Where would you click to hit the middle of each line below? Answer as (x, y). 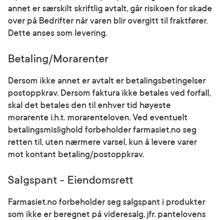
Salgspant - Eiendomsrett (70, 180)
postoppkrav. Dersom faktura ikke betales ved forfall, (109, 93)
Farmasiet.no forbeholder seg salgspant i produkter (107, 202)
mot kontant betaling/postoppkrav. (76, 154)
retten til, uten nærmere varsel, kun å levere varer (102, 142)
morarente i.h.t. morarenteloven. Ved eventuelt (98, 118)
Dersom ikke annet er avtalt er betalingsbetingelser (107, 81)
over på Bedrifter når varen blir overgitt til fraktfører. (108, 21)
